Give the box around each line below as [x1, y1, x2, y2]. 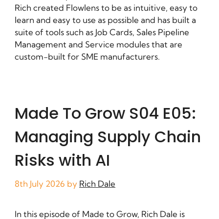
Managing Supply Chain [15, 126, 201, 148]
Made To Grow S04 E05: [15, 102, 196, 125]
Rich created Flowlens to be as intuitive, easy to [15, 2, 197, 13]
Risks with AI [15, 149, 110, 172]
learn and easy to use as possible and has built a [15, 15, 196, 25]
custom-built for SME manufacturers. [15, 51, 160, 62]
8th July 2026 [15, 178, 65, 189]
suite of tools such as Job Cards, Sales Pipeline [15, 27, 189, 38]
